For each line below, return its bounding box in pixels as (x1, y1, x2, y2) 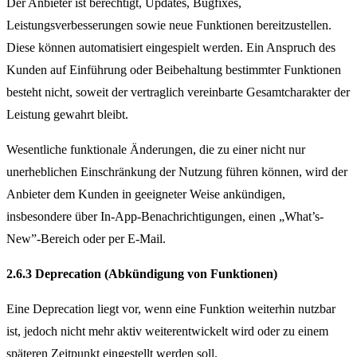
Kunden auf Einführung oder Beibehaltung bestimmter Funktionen (6, 62, 341, 76)
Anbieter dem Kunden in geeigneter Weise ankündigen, (6, 186, 285, 201)
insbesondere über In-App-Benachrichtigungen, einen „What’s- (6, 209, 324, 223)
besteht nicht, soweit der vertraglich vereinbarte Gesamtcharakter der (6, 84, 350, 99)
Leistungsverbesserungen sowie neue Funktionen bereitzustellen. (6, 18, 331, 32)
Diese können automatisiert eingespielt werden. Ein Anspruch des (6, 40, 335, 54)
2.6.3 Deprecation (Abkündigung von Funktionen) (6, 267, 277, 281)
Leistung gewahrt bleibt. (6, 107, 128, 121)
